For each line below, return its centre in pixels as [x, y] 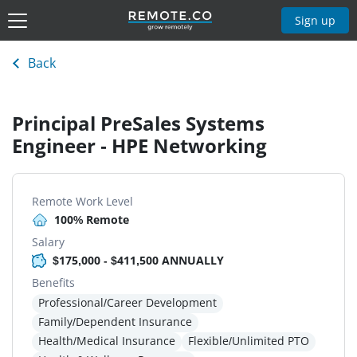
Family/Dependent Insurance [115, 322]
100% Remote [92, 220]
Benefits [53, 283]
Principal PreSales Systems [138, 124]
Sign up [316, 20]
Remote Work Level [82, 202]
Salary [48, 242]
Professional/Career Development [127, 303]
